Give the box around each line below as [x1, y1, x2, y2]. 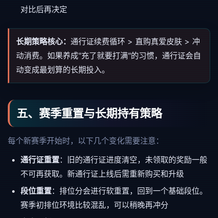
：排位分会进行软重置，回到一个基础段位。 [52, 186, 207, 196]
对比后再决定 [20, 4, 67, 14]
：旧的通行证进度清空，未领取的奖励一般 [59, 155, 207, 164]
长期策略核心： [16, 36, 71, 46]
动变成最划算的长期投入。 [16, 65, 109, 74]
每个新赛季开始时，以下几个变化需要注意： [8, 136, 163, 145]
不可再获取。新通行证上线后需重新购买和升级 [20, 169, 184, 179]
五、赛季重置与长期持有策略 [17, 107, 162, 120]
